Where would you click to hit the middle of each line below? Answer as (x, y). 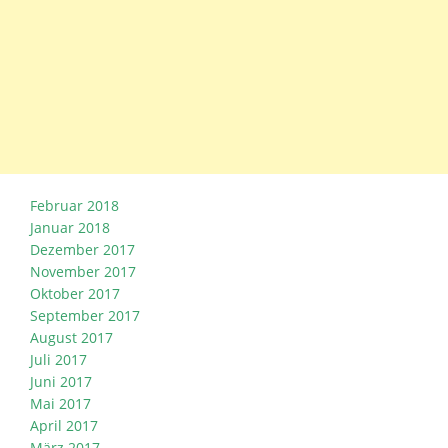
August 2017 (71, 337)
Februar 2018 (74, 205)
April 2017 (64, 425)
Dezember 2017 (82, 249)
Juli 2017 (58, 359)
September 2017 (85, 315)
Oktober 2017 (75, 293)
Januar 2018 (70, 227)
